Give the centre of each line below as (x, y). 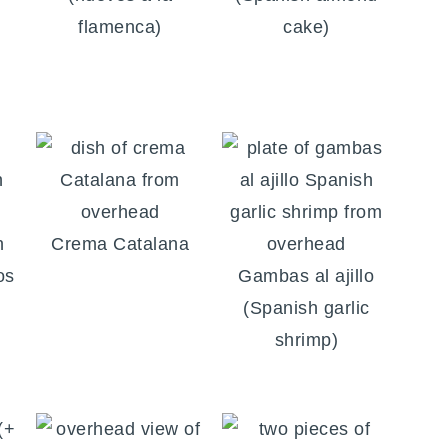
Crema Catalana (120, 244)
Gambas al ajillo (306, 276)
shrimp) (306, 340)
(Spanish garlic (306, 308)
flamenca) (120, 27)
